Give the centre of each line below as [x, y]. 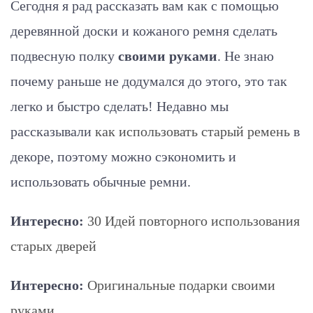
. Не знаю [246, 56]
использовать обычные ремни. [101, 182]
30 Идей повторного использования [192, 221]
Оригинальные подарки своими [181, 285]
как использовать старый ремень [192, 131]
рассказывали [53, 131]
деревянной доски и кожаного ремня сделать [144, 31]
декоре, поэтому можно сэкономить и [123, 156]
